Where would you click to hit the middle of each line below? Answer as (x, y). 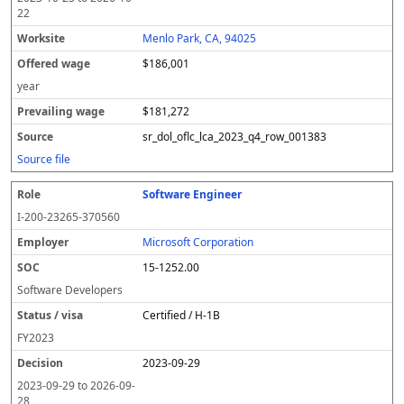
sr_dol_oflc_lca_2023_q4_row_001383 (235, 137)
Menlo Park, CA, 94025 (200, 38)
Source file (44, 159)
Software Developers (70, 290)
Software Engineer (193, 194)
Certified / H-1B (182, 315)
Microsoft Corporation (198, 242)
